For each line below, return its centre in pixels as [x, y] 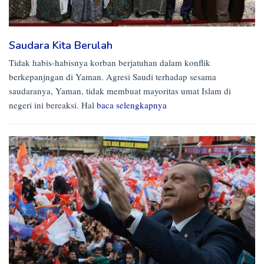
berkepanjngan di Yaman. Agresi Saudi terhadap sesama [113, 76]
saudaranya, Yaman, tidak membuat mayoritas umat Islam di [120, 90]
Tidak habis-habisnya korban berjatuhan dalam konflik [110, 62]
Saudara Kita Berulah [61, 45]
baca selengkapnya [132, 105]
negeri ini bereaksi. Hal [53, 105]
